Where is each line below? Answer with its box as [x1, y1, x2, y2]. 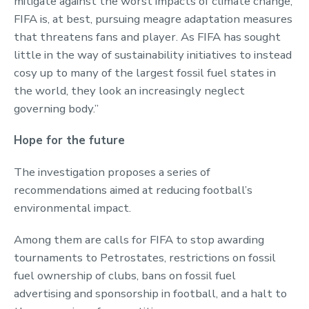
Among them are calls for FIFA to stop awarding [14, 231, 264, 248]
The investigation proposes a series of [14, 163, 210, 180]
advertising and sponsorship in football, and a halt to [14, 285, 287, 301]
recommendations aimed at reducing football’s [14, 181, 252, 198]
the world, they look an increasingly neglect [14, 82, 245, 99]
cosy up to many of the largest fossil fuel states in [14, 64, 276, 81]
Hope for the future [14, 132, 125, 148]
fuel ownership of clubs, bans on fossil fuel [14, 267, 236, 283]
